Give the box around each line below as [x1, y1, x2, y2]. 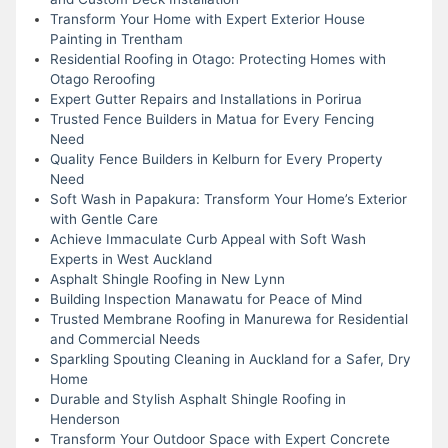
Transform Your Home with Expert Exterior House [49, 10, 365, 27]
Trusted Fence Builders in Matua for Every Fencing [49, 110, 374, 127]
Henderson [49, 410, 120, 427]
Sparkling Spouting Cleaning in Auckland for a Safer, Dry [49, 350, 411, 367]
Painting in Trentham [49, 30, 183, 47]
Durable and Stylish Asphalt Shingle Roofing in [49, 390, 346, 407]
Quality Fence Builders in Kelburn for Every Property [49, 150, 383, 167]
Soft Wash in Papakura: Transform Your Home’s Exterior [49, 190, 407, 207]
